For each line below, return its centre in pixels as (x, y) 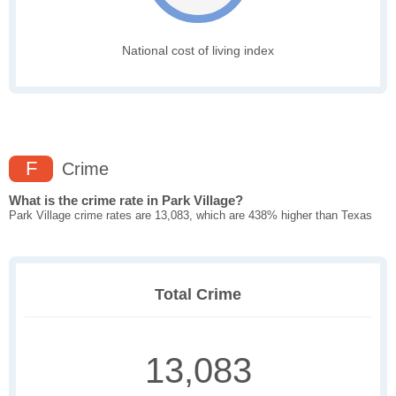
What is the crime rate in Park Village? (126, 201)
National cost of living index (198, 51)
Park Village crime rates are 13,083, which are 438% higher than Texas (190, 216)
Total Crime (198, 295)
